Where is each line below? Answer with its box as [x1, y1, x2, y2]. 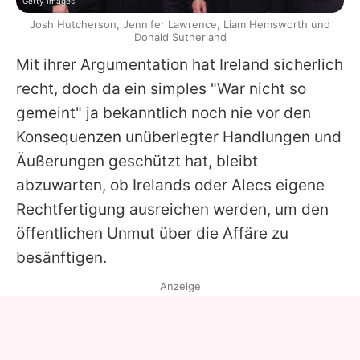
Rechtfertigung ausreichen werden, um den [16, 200, 329, 219]
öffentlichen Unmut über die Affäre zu [16, 224, 288, 243]
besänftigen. [16, 248, 107, 268]
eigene [272, 176, 325, 195]
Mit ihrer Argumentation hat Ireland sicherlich [16, 55, 343, 75]
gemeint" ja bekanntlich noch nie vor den [16, 104, 311, 123]
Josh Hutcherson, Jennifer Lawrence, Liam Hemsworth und [30, 18, 330, 31]
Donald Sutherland [133, 31, 227, 44]
